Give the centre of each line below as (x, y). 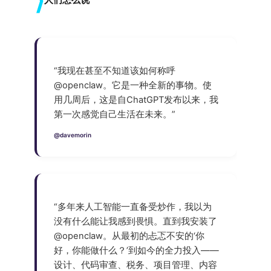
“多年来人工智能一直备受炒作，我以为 (132, 207)
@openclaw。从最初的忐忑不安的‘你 (129, 236)
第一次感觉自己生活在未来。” (114, 114)
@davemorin (72, 135)
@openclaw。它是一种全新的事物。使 (132, 85)
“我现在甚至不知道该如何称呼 (114, 70)
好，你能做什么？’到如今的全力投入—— (136, 250)
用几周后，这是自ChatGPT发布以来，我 (136, 100)
